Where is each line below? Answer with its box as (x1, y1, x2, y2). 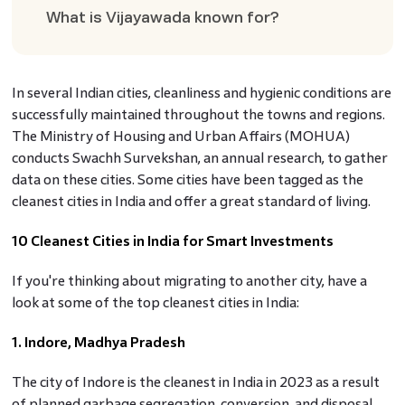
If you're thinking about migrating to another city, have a (11, 273, 367, 289)
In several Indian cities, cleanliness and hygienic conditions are (11, 85, 391, 101)
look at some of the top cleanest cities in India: (11, 295, 299, 311)
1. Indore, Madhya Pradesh (11, 334, 185, 351)
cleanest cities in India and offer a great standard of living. (11, 193, 371, 210)
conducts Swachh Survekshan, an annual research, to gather (11, 150, 388, 166)
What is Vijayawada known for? (46, 9, 280, 25)
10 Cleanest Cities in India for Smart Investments (11, 233, 334, 250)
